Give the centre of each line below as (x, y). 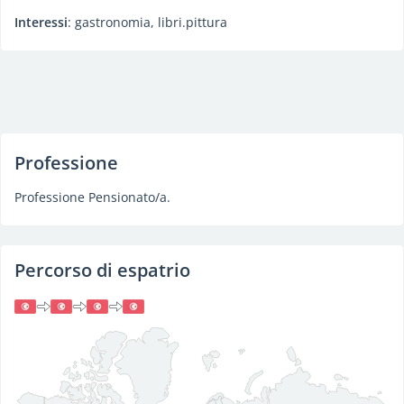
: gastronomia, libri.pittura (147, 22)
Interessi (41, 22)
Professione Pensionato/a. (92, 197)
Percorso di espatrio (102, 270)
